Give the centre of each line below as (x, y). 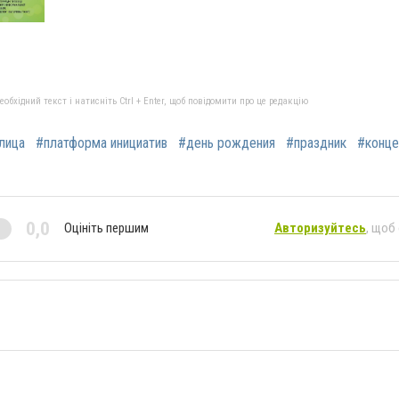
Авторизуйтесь (320, 228)
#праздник (316, 142)
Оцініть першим (106, 228)
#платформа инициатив (102, 142)
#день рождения (227, 142)
